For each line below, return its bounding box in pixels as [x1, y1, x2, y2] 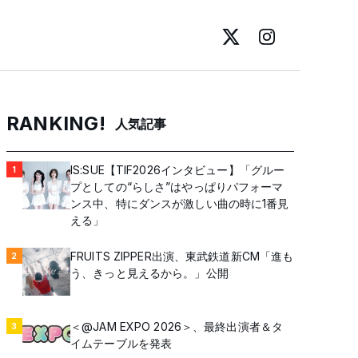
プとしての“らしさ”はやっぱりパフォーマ [70, 180, 284, 193]
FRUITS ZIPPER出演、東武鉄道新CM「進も [70, 249, 294, 263]
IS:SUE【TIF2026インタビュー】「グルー [70, 163, 285, 177]
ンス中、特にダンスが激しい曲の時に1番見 [70, 197, 289, 210]
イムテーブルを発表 [70, 336, 173, 350]
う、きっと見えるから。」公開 [70, 266, 229, 280]
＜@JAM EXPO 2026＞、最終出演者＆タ [70, 320, 284, 333]
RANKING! [6, 112, 105, 135]
